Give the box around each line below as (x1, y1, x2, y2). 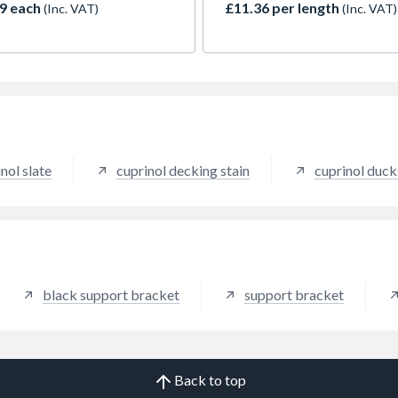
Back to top (173, 371, 246, 388)
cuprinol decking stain (116, 162, 250, 179)
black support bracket (43, 286, 179, 304)
